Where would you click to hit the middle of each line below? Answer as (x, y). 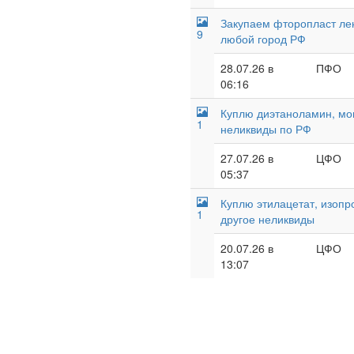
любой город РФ (263, 39)
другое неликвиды (267, 219)
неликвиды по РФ (266, 129)
